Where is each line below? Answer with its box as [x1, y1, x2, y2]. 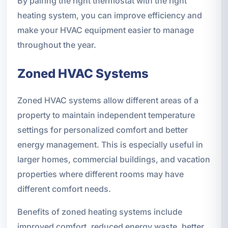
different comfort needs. [17, 183, 111, 194]
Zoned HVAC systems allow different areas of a [17, 95, 198, 105]
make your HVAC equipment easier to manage [17, 24, 194, 35]
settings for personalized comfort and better [17, 124, 188, 135]
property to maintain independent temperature [17, 109, 195, 120]
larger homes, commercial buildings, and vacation [17, 154, 210, 164]
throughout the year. [17, 39, 96, 50]
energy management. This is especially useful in [17, 139, 203, 150]
